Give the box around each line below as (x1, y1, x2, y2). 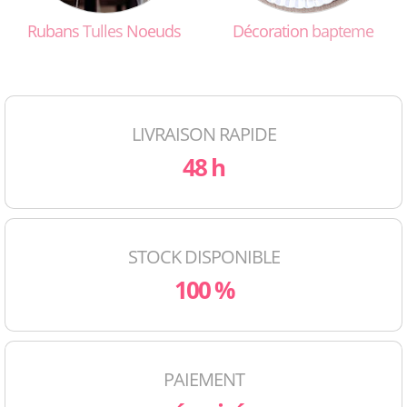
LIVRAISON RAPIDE (131, 122, 276, 147)
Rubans (27, 20, 83, 43)
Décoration (233, 20, 312, 43)
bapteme (312, 20, 373, 43)
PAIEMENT (163, 367, 244, 392)
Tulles (83, 20, 123, 43)
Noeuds (123, 20, 181, 43)
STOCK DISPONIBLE (127, 244, 280, 270)
